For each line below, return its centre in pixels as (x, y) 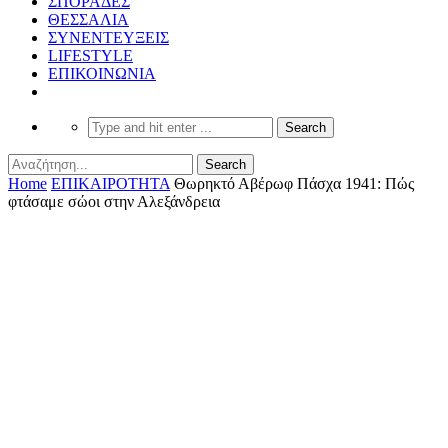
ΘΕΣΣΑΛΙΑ (88, 19)
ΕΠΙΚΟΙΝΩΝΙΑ (102, 73)
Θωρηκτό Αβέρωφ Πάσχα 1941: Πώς (294, 183)
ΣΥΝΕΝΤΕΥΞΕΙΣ (108, 37)
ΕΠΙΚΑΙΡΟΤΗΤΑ (110, 183)
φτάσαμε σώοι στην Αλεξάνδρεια (114, 201)
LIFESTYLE (90, 55)
